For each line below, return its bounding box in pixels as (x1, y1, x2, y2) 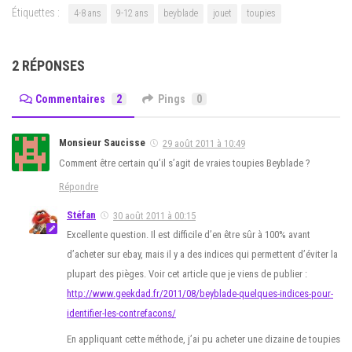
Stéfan (67, 208, 96, 221)
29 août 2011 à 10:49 (163, 137, 245, 149)
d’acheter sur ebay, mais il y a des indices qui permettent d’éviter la (67, 248, 338, 261)
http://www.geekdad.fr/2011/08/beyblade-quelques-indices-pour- (67, 288, 333, 300)
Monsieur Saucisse (59, 136, 145, 148)
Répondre (59, 180, 98, 192)
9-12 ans (116, 7, 148, 19)
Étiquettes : (12, 5, 60, 19)
